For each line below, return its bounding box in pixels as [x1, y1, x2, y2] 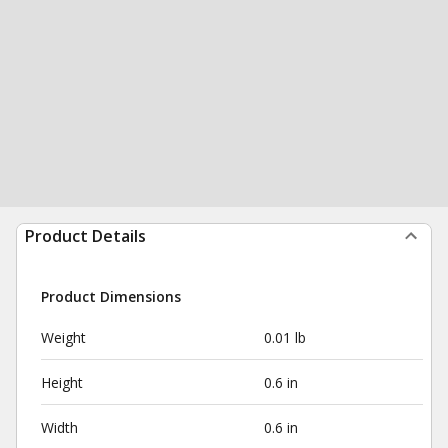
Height [41, 373, 83, 392]
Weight [41, 328, 86, 347]
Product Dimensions [41, 287, 181, 306]
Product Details [25, 225, 146, 247]
